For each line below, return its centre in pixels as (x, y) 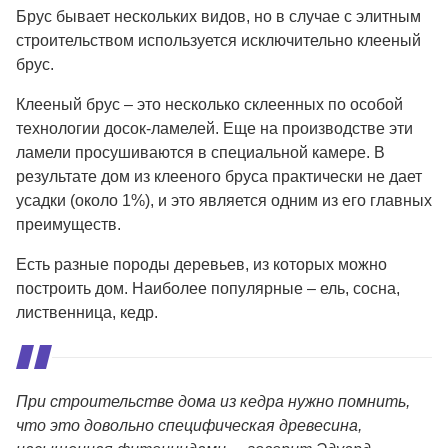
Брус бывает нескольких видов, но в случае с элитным (218, 16)
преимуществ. (68, 224)
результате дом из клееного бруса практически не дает (219, 176)
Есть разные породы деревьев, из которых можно (201, 264)
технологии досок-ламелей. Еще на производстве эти (214, 128)
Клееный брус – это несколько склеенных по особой (209, 104)
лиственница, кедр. (87, 312)
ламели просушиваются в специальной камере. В (200, 152)
